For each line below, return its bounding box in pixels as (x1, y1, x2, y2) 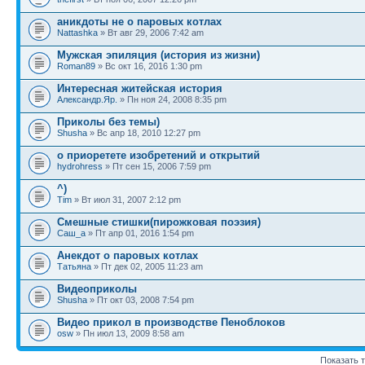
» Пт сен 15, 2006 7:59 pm (103, 161, 211, 171)
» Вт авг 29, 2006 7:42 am (98, 27, 204, 37)
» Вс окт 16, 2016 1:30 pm (95, 60, 202, 71)
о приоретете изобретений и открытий (57, 148, 260, 161)
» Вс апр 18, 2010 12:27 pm (87, 127, 200, 138)
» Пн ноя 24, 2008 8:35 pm (117, 94, 226, 104)
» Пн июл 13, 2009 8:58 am (73, 328, 184, 338)
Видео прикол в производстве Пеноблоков (57, 315, 285, 328)
